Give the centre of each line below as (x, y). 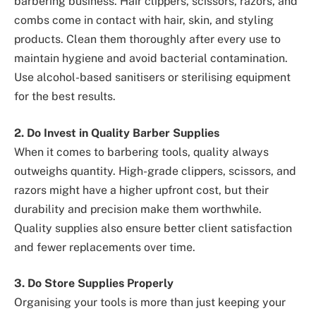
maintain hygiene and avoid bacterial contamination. (151, 59)
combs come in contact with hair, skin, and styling (144, 20)
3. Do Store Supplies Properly (94, 284)
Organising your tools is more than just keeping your (150, 303)
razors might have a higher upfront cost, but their (141, 190)
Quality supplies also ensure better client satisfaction (153, 228)
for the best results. (65, 97)
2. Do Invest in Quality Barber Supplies (117, 133)
